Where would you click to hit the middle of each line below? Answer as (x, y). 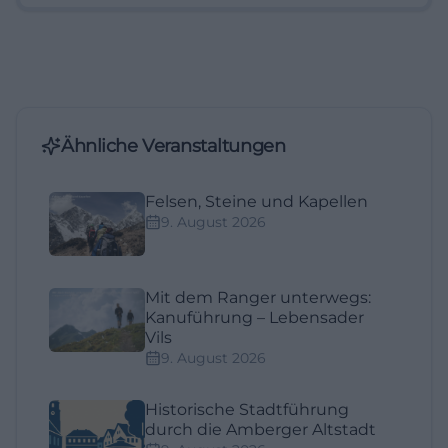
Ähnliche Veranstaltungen (173, 145)
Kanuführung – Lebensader (254, 317)
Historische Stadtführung (247, 409)
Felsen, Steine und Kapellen (256, 201)
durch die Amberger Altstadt (260, 429)
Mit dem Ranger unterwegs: (258, 297)
